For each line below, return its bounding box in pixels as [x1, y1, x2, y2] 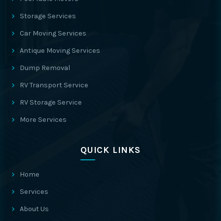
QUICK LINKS [80, 145, 141, 155]
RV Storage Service [20, 98, 82, 107]
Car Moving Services [20, 29, 86, 37]
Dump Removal [20, 64, 70, 72]
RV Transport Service [20, 81, 88, 89]
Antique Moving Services [20, 46, 100, 55]
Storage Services [20, 12, 76, 20]
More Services [20, 115, 67, 124]
